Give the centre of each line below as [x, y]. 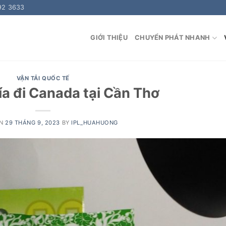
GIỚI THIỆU [109, 38]
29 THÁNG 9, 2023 [33, 122]
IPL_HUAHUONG [95, 122]
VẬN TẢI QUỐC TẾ [43, 78]
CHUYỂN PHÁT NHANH [173, 38]
